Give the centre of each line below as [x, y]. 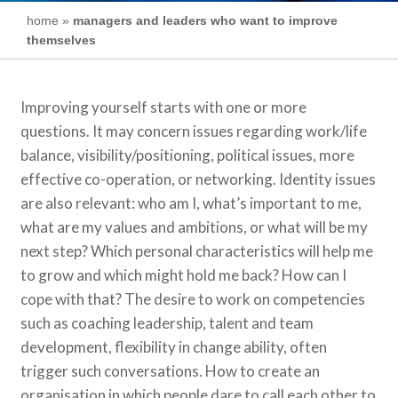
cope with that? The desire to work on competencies [193, 299]
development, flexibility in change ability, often [174, 347]
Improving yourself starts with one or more [164, 107]
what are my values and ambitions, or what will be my [195, 227]
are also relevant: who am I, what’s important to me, [191, 203]
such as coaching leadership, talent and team [167, 323]
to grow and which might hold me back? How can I [184, 275]
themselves [61, 40]
